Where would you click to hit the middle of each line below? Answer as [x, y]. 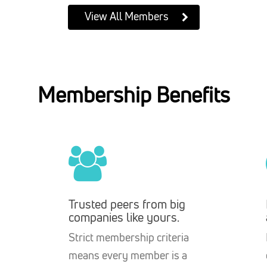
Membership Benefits [133, 95]
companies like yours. [124, 218]
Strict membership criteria [129, 238]
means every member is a [128, 256]
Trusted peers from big [127, 204]
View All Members [126, 17]
